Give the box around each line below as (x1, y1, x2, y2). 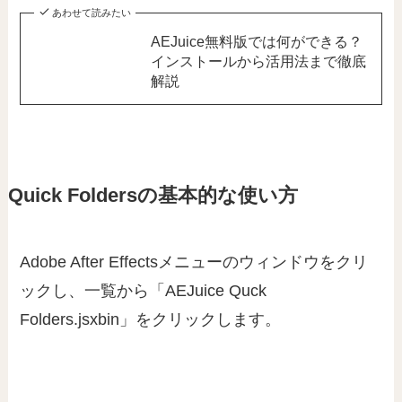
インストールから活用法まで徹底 (150, 53, 366, 70)
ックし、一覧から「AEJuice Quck (20, 282, 267, 301)
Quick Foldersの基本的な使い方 (7, 185, 298, 207)
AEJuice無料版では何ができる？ (150, 33, 363, 50)
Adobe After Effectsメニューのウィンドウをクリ (20, 253, 369, 272)
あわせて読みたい (51, 7, 131, 19)
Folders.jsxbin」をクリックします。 (20, 310, 282, 329)
